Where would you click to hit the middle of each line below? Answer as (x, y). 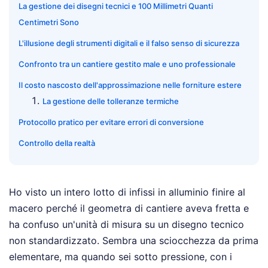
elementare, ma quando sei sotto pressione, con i (121, 257)
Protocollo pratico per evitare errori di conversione (111, 122)
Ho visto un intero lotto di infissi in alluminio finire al (127, 192)
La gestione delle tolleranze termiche (111, 101)
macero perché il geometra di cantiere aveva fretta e (129, 208)
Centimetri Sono (49, 22)
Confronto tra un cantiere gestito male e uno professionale (127, 64)
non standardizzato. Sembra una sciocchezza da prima (134, 241)
